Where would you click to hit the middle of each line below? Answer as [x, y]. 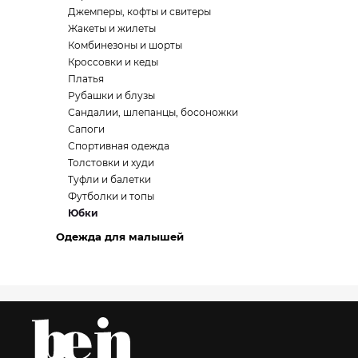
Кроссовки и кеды [113, 62]
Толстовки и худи [111, 163]
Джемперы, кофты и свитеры [139, 12]
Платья [86, 79]
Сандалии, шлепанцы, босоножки [153, 112]
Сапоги [86, 129]
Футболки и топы [111, 196]
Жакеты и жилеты [112, 28]
